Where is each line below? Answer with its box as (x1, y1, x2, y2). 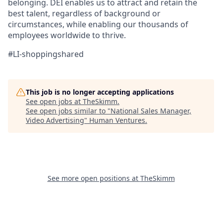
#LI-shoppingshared (8, 48, 84, 59)
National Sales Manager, (111, 106, 191, 115)
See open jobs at (26, 96, 83, 106)
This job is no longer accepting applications (26, 87, 174, 97)
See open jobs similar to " (26, 106, 111, 115)
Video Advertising (26, 115, 84, 125)
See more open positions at (47, 173, 140, 183)
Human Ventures (89, 115, 145, 125)
